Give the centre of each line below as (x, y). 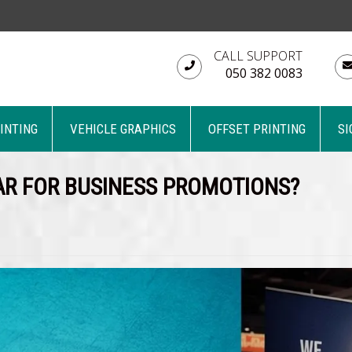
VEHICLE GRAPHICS (123, 129)
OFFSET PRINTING (257, 129)
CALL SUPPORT (258, 56)
